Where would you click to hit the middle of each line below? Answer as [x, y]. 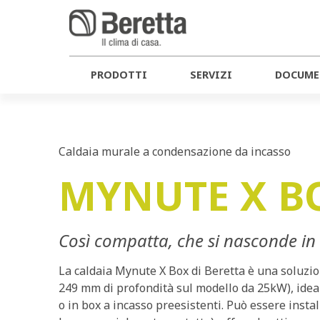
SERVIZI [211, 75]
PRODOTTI [119, 75]
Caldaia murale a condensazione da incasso [175, 151]
